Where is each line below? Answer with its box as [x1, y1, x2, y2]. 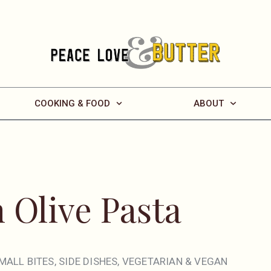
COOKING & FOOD [34, 98, 110, 109]
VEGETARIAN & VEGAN [122, 255, 228, 268]
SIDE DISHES [59, 255, 118, 268]
